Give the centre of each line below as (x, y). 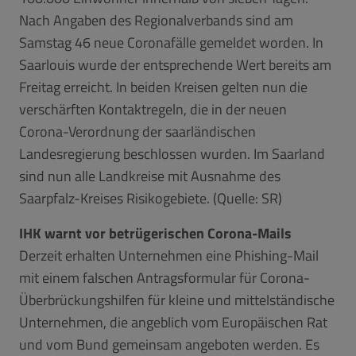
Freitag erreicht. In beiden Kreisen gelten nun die (163, 87)
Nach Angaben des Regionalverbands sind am (156, 20)
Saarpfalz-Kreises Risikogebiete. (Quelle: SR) (151, 198)
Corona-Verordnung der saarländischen (137, 131)
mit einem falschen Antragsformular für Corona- (164, 277)
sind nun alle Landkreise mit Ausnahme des (150, 176)
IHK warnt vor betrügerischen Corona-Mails (155, 233)
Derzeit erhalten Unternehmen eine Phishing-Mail (169, 255)
